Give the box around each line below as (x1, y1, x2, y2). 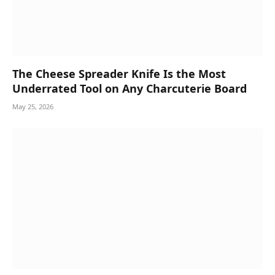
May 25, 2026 (12, 101, 53, 111)
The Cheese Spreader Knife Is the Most (12, 66, 226, 81)
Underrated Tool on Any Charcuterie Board (12, 80, 247, 96)
